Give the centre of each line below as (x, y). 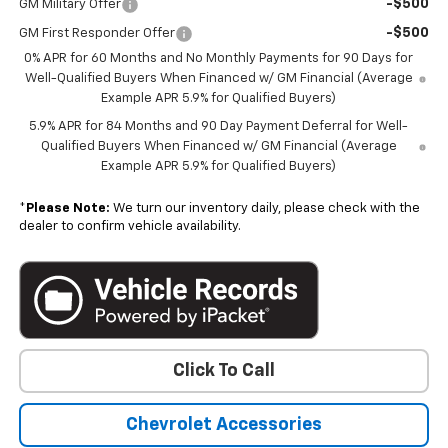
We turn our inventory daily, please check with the (264, 209)
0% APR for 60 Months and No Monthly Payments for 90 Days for (219, 59)
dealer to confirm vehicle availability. (129, 227)
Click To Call (224, 370)
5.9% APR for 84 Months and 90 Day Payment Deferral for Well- (219, 127)
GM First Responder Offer (96, 34)
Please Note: (67, 209)
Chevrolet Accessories (224, 424)
